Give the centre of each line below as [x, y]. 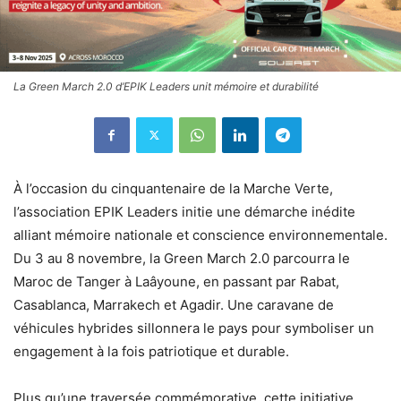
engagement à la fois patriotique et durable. [151, 351]
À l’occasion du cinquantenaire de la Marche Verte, [173, 188]
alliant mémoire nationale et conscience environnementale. [200, 235]
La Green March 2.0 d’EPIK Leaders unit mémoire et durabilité [166, 86]
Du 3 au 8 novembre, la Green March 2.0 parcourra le [182, 258]
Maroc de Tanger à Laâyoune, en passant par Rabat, [176, 281]
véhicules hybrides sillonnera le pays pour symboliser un [194, 328]
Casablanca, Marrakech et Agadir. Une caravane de [174, 304]
